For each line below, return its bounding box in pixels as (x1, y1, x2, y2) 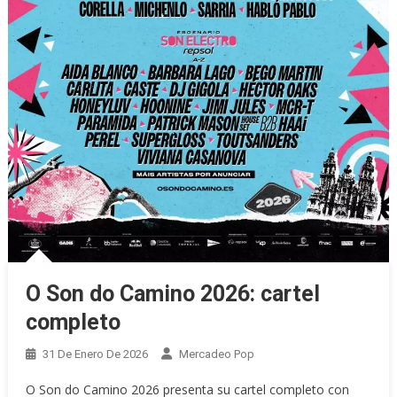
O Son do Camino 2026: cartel (25, 281, 320, 307)
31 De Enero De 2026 (42, 347, 148, 362)
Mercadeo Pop (178, 347, 254, 362)
